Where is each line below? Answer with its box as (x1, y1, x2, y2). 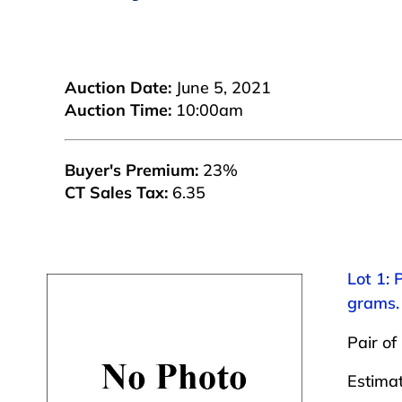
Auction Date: (65, 77, 171, 99)
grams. (346, 293, 399, 314)
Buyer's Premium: (65, 160, 198, 181)
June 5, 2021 (171, 77, 271, 99)
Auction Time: (65, 100, 171, 121)
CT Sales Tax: (65, 182, 168, 204)
